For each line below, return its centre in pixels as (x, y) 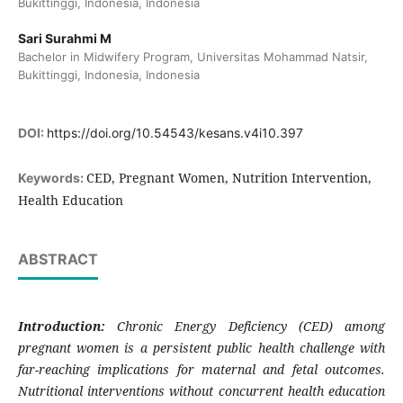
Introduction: (61, 327)
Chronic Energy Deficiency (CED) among (245, 327)
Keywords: (52, 178)
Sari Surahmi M (64, 38)
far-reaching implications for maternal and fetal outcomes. (201, 370)
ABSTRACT (58, 260)
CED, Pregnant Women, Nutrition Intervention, (228, 178)
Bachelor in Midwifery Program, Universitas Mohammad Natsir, (193, 57)
